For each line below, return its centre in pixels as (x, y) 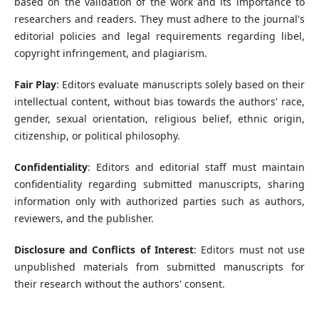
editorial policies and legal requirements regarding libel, (159, 36)
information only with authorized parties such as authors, (159, 202)
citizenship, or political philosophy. (97, 136)
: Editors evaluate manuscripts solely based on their (181, 84)
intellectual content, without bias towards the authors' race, (159, 101)
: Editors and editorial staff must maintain (196, 167)
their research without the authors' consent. (119, 284)
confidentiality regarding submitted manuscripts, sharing (159, 184)
